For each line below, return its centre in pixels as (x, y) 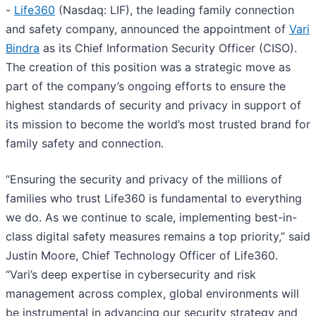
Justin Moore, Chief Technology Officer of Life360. (142, 256)
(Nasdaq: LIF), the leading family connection (175, 10)
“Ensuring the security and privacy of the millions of (144, 180)
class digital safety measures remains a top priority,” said (158, 237)
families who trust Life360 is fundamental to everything (154, 199)
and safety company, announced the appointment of (147, 29)
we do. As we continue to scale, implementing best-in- (151, 218)
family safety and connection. (85, 144)
